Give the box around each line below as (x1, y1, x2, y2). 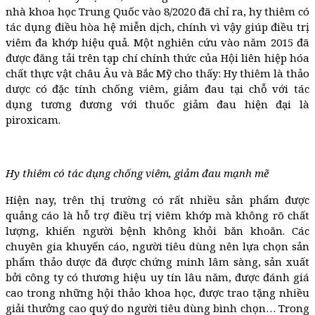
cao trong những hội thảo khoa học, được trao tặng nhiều (6, 285, 309, 300)
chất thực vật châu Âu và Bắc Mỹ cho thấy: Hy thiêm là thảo (6, 65, 309, 80)
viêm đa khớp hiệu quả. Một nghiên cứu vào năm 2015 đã (6, 34, 309, 49)
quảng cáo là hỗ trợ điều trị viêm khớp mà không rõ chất (6, 207, 309, 222)
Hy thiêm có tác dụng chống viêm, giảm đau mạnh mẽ (6, 165, 269, 180)
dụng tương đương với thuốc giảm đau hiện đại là (6, 96, 309, 111)
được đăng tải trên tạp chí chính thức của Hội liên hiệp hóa (6, 50, 309, 65)
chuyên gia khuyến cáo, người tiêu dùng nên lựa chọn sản (6, 238, 309, 253)
